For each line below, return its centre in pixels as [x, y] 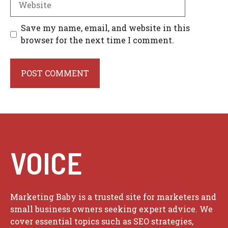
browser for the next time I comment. [97, 40]
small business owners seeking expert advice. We [111, 209]
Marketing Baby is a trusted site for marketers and [113, 197]
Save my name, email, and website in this [105, 28]
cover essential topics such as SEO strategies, [102, 221]
